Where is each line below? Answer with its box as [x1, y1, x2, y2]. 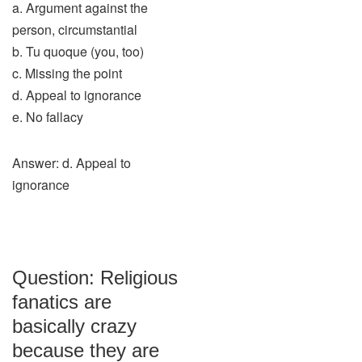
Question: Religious [12, 267, 178, 288]
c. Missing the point [12, 64, 122, 82]
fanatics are [12, 291, 112, 313]
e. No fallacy [12, 107, 83, 126]
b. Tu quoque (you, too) [12, 42, 144, 61]
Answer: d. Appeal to [12, 154, 131, 172]
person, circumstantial [12, 20, 137, 39]
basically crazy [12, 315, 137, 337]
